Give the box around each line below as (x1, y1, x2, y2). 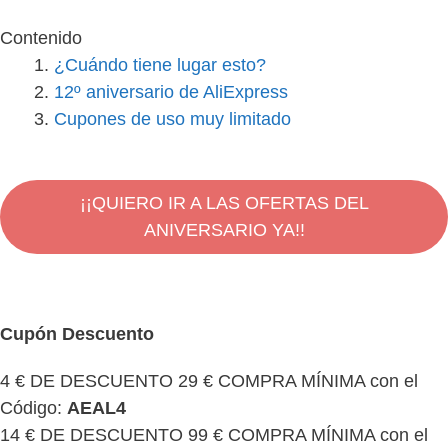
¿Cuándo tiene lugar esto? (54, 54, 266, 75)
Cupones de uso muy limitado (54, 108, 291, 129)
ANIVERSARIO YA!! (143, 219, 305, 240)
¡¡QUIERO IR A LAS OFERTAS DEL (79, 192, 369, 213)
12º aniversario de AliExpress (54, 81, 288, 102)
